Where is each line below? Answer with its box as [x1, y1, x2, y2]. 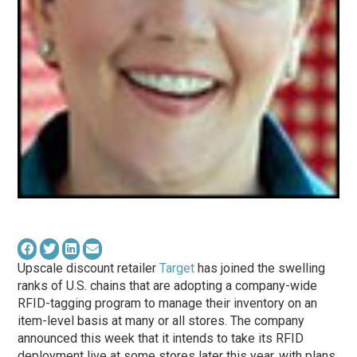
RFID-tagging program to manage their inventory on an [18, 295, 318, 311]
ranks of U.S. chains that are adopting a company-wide [18, 277, 318, 293]
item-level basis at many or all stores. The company [18, 312, 305, 328]
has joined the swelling [194, 260, 326, 276]
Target [159, 260, 195, 276]
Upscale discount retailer [18, 260, 160, 276]
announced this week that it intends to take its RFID [18, 330, 304, 346]
